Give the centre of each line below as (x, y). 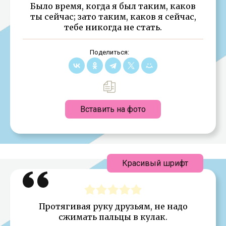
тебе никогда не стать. (113, 27)
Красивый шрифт (155, 163)
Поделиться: (109, 52)
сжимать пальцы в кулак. (113, 217)
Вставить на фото (113, 109)
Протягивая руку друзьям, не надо (113, 206)
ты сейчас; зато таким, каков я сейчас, (113, 16)
